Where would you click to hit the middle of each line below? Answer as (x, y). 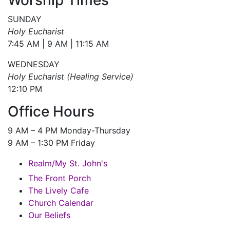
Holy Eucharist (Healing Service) (71, 76)
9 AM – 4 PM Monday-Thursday (69, 130)
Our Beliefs (49, 215)
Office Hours (51, 111)
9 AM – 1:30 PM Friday (51, 142)
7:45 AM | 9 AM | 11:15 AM (58, 43)
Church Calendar (61, 203)
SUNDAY (25, 19)
